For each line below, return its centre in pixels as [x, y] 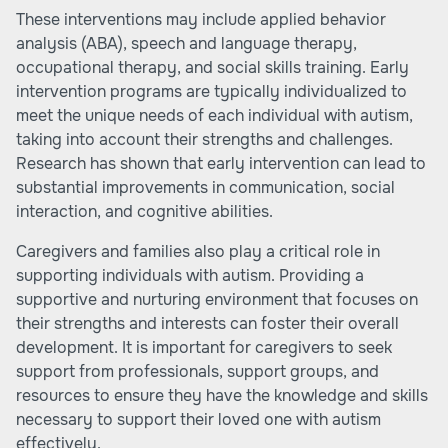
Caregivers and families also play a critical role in [198, 251]
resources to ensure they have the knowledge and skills [222, 395]
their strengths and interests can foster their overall [207, 323]
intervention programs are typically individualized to [211, 91]
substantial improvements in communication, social [205, 187]
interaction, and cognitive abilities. [144, 211]
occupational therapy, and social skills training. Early [212, 67]
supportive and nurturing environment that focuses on [217, 299]
